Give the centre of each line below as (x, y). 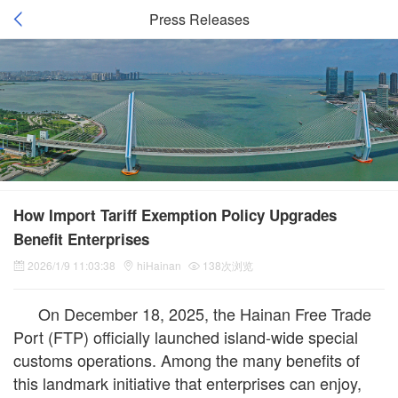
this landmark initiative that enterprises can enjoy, (187, 383)
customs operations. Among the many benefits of (187, 360)
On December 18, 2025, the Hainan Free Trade (205, 314)
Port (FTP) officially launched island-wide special (186, 337)
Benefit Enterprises (81, 239)
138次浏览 (228, 265)
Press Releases (199, 19)
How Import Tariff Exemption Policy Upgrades (175, 215)
